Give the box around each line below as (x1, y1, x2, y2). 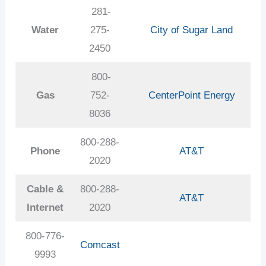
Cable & (27, 183, 64, 195)
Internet (27, 201, 64, 213)
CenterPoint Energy (148, 89, 235, 101)
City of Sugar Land (150, 24, 233, 36)
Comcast (80, 239, 120, 251)
